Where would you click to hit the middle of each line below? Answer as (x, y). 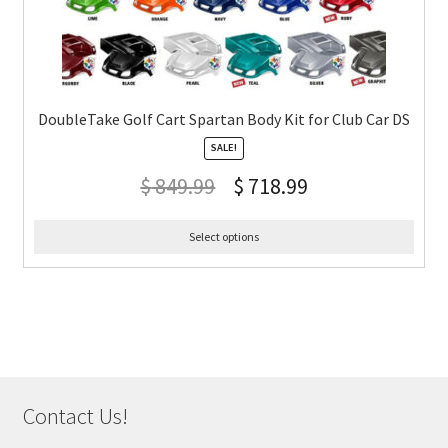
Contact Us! (75, 416)
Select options (224, 237)
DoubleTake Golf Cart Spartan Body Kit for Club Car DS (224, 118)
